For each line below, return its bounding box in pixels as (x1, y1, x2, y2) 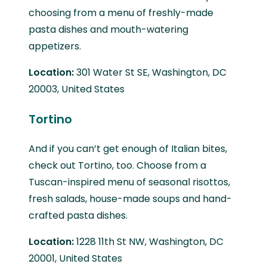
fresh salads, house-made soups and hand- (29, 191, 232, 206)
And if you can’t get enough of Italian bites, (29, 141, 227, 156)
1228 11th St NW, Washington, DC (76, 234, 223, 249)
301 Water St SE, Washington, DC (76, 65, 226, 79)
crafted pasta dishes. (29, 208, 128, 222)
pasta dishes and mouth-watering (29, 22, 188, 36)
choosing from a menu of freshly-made (29, 5, 213, 20)
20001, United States (29, 251, 122, 265)
